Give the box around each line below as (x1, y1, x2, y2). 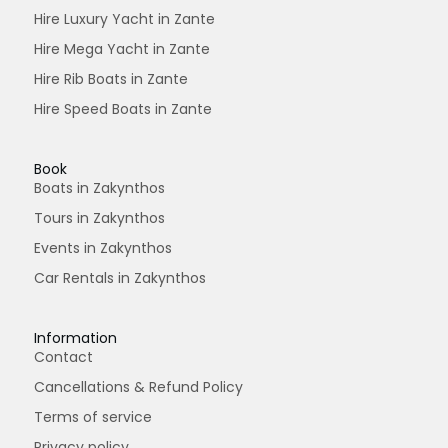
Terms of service (34, 407, 152, 428)
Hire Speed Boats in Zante (34, 99, 212, 120)
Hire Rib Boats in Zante (34, 69, 188, 90)
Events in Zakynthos (34, 238, 172, 259)
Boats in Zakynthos (34, 178, 165, 199)
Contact (34, 347, 93, 368)
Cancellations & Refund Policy (34, 377, 243, 398)
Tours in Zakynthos (34, 208, 165, 229)
